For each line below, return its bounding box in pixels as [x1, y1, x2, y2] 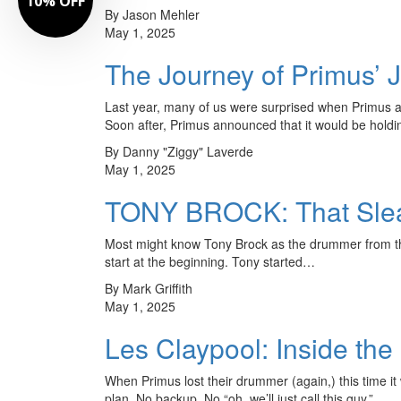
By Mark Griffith [105, 278, 192, 297]
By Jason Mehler [105, 4, 200, 23]
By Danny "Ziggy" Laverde [105, 141, 253, 160]
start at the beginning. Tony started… [105, 252, 315, 270]
